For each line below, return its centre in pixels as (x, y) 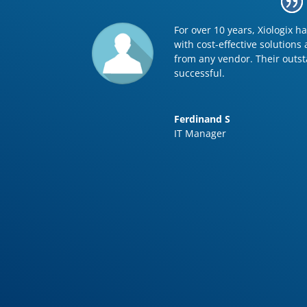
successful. (200, 73)
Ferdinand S (202, 119)
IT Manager (200, 133)
